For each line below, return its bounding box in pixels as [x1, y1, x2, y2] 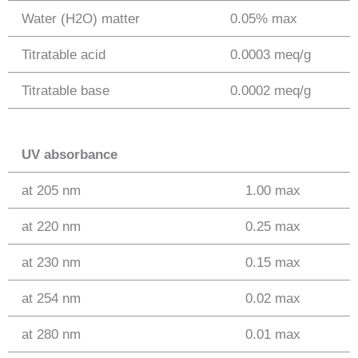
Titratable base [21, 83, 109, 98]
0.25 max [245, 218, 300, 233]
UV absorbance [21, 146, 117, 161]
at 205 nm [21, 182, 81, 197]
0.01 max [245, 326, 300, 341]
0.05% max [229, 11, 297, 26]
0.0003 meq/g [229, 47, 311, 62]
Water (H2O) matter [21, 11, 140, 26]
